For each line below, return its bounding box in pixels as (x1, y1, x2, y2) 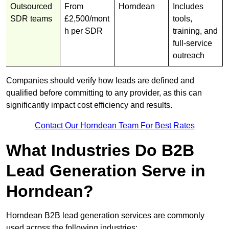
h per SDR (64, 26, 103, 35)
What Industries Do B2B (6, 141, 194, 159)
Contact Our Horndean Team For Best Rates (34, 121, 195, 130)
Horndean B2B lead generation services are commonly (6, 211, 204, 220)
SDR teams (10, 14, 52, 23)
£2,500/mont (64, 14, 109, 23)
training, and (173, 26, 218, 35)
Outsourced (10, 2, 52, 11)
